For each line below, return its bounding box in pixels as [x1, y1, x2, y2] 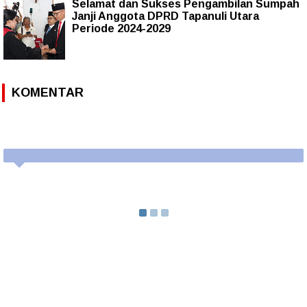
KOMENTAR [12, 85, 84, 99]
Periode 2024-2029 [72, 22, 171, 34]
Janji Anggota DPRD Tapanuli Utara [72, 10, 259, 22]
